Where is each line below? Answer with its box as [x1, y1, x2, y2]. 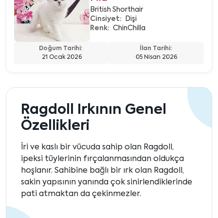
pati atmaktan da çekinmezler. [21, 190, 141, 199]
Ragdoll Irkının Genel [21, 103, 166, 117]
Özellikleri [21, 119, 90, 133]
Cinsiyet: [90, 16, 123, 23]
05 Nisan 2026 [136, 54, 177, 61]
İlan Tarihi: [139, 46, 172, 52]
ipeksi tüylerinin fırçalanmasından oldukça [21, 155, 184, 163]
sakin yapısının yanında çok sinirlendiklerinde [21, 179, 192, 187]
